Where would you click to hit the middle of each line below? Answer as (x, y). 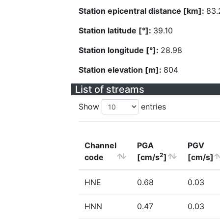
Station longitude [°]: (120, 50)
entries (152, 107)
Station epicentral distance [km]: (142, 11)
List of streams (110, 89)
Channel (100, 145)
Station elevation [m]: (121, 70)
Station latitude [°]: (116, 30)
